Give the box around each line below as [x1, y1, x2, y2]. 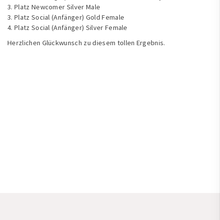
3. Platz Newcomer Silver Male [7, 2, 101, 12]
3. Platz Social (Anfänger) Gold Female [7, 13, 125, 22]
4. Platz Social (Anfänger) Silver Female [7, 23, 128, 32]
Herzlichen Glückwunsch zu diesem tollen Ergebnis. [7, 38, 165, 48]
